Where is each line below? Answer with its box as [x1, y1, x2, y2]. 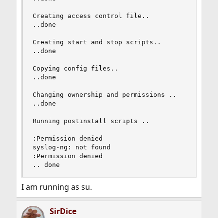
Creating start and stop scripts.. [32, 38, 161, 46]
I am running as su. [21, 182, 92, 192]
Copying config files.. [32, 65, 118, 72]
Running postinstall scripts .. [32, 117, 149, 125]
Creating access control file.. [32, 12, 149, 19]
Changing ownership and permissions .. [32, 91, 177, 98]
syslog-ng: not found [32, 144, 110, 151]
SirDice [49, 206, 76, 217]
